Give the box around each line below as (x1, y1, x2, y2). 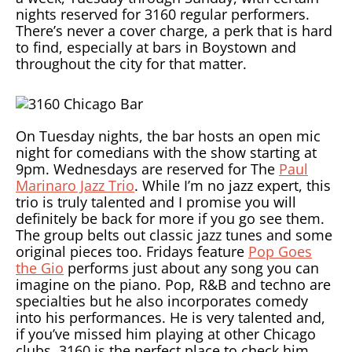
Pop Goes (248, 242, 312, 262)
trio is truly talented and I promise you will (16, 192, 296, 212)
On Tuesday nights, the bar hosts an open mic (16, 126, 321, 146)
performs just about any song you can (64, 258, 319, 278)
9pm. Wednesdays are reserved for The (16, 159, 279, 179)
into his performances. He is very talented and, (16, 308, 325, 328)
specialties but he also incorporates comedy (16, 291, 308, 311)
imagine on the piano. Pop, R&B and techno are (16, 275, 331, 295)
